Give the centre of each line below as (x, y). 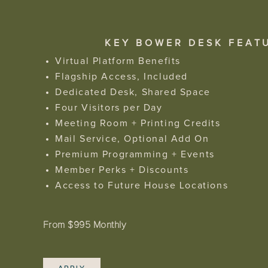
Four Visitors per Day (109, 108)
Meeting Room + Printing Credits (138, 123)
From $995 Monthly (85, 225)
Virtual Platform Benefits (118, 61)
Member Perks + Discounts (122, 170)
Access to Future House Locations (142, 185)
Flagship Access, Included (121, 77)
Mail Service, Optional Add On (132, 139)
